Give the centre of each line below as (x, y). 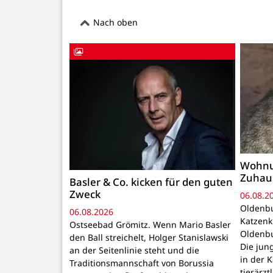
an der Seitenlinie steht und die (134, 250)
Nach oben (114, 23)
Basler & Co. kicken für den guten (151, 182)
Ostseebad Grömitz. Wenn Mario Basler (150, 225)
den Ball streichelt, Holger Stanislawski (149, 238)
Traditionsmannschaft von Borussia (142, 263)
